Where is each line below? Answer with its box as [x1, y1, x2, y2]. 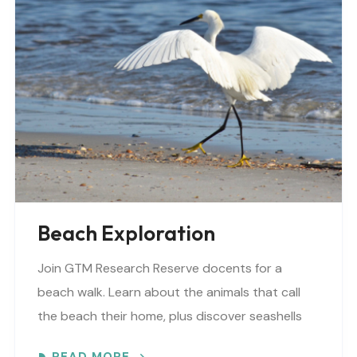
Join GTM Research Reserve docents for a [37, 260, 282, 277]
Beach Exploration [37, 220, 215, 247]
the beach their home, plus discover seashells [37, 308, 302, 325]
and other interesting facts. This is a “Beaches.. [37, 331, 309, 349]
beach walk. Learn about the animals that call [37, 284, 300, 301]
